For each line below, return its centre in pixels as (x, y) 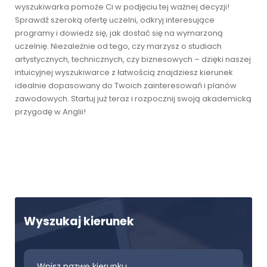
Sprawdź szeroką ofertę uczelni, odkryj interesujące (115, 20)
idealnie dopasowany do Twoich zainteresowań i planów (126, 86)
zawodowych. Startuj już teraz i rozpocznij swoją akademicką (133, 99)
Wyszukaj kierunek (79, 221)
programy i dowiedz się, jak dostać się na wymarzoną (119, 33)
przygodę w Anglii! (50, 112)
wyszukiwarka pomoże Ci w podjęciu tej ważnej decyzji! (122, 7)
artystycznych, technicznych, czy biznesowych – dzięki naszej (133, 59)
